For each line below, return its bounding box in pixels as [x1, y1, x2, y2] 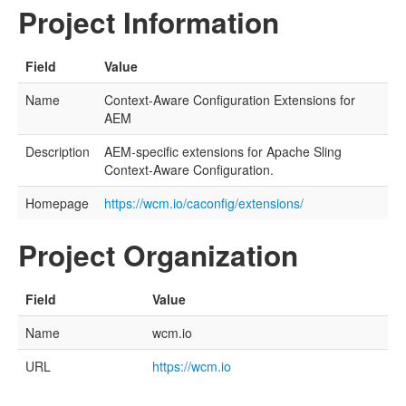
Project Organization [18, 234, 298, 275]
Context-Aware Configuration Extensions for [104, 90, 355, 109]
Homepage [25, 193, 89, 212]
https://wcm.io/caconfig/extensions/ [104, 193, 304, 212]
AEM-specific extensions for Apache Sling [104, 141, 342, 160]
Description [25, 141, 90, 160]
